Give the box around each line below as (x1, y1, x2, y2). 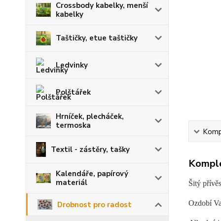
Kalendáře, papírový (56, 168, 128, 179)
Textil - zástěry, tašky (50, 144, 130, 154)
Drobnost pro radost (57, 199, 132, 210)
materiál (56, 177, 87, 187)
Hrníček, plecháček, (56, 111, 124, 121)
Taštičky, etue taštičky (56, 33, 138, 43)
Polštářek (56, 87, 91, 97)
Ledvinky (56, 60, 88, 70)
